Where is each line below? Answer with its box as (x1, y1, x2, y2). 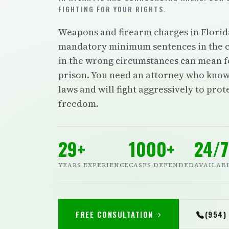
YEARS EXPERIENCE (58, 161, 129, 169)
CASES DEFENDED (129, 161, 194, 169)
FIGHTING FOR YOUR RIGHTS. (58, 4, 166, 14)
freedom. (58, 97, 99, 110)
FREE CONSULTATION (76, 209, 153, 220)
